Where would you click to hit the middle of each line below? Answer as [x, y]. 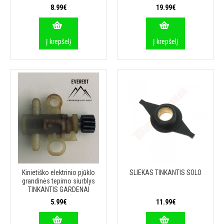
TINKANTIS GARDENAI [58, 189]
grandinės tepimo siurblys [58, 181]
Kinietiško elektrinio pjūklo [58, 172]
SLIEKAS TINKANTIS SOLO [165, 172]
